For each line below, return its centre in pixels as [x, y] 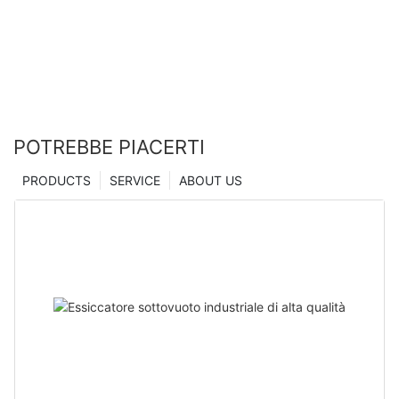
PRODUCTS [57, 181]
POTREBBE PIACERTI [109, 147]
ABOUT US [211, 181]
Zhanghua [51, 20]
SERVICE [135, 181]
